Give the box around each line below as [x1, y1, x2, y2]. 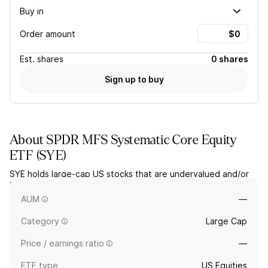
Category [21, 216, 59, 226]
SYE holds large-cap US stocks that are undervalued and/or [10, 169, 249, 179]
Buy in [20, 5, 44, 16]
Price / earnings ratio [21, 238, 104, 248]
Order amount [20, 28, 75, 39]
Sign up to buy [104, 74, 164, 84]
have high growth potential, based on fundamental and [10, 180, 231, 190]
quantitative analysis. [10, 191, 95, 202]
